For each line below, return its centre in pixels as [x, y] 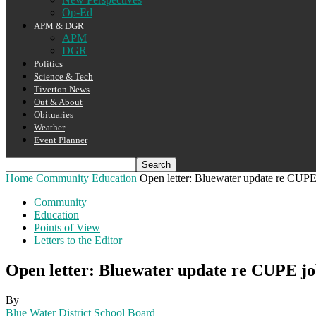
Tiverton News [62, 89]
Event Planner [61, 140]
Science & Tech [63, 77]
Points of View [67, 227]
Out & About [58, 102]
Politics [48, 64]
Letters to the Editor [78, 240]
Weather [49, 127]
